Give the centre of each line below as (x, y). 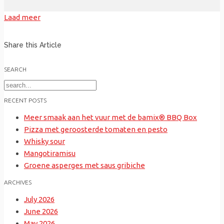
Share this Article (33, 45)
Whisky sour (44, 141)
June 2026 (41, 211)
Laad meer (22, 17)
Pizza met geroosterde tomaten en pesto (96, 129)
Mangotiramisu (50, 153)
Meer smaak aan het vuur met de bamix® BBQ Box (110, 117)
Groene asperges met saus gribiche (84, 165)
